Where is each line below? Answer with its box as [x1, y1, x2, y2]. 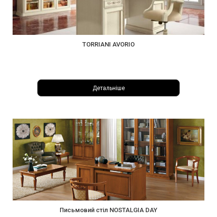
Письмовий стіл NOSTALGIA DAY [60, 206, 157, 214]
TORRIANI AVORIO [82, 41, 135, 48]
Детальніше [92, 84, 125, 92]
